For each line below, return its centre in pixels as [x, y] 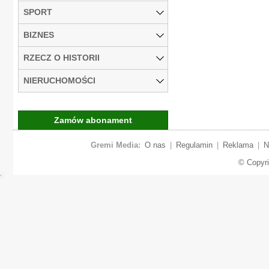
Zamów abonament [93, 120]
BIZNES [39, 35]
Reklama [238, 145]
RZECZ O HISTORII [62, 57]
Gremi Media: [115, 145]
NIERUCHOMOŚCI [59, 80]
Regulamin [194, 145]
